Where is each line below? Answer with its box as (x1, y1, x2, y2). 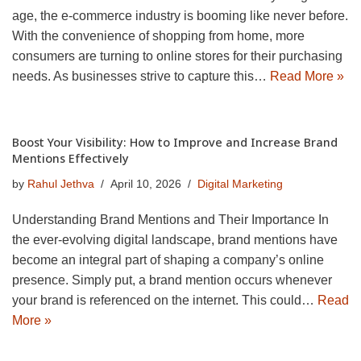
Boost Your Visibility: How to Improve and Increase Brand (12, 135, 338, 151)
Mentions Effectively (12, 151, 129, 167)
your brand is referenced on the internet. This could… (12, 293, 317, 308)
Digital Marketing (197, 177, 283, 191)
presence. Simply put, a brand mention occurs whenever (12, 273, 332, 288)
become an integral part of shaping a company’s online (12, 253, 324, 268)
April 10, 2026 (110, 177, 181, 191)
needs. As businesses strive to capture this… (12, 69, 270, 84)
